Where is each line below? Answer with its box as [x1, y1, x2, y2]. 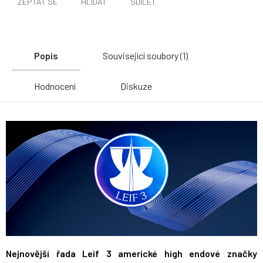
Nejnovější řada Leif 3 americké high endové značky [6, 248, 257, 259]
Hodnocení [34, 80, 76, 92]
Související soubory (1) [103, 50, 188, 62]
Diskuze [120, 80, 152, 92]
